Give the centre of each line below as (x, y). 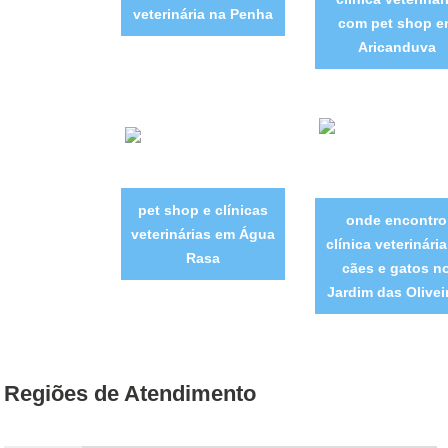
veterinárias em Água (202, 234)
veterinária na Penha (202, 13)
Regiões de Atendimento (130, 394)
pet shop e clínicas (202, 210)
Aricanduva (396, 47)
